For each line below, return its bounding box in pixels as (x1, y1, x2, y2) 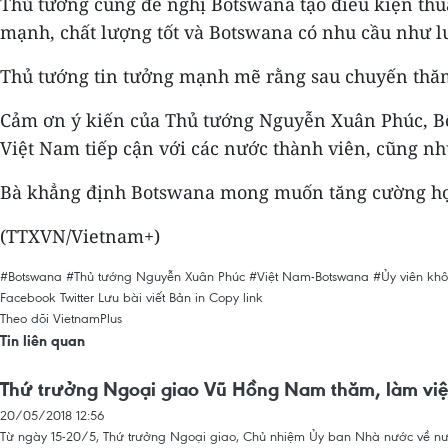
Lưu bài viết (98, 288, 165, 306)
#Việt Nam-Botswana (249, 267, 369, 285)
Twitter (60, 288, 94, 306)
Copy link (209, 288, 263, 306)
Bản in (169, 288, 205, 306)
